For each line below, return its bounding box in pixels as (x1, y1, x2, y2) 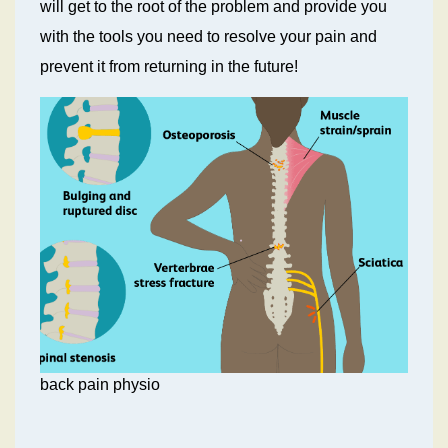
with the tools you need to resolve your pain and (40, 27, 378, 45)
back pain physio (40, 376, 161, 394)
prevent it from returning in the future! (40, 57, 299, 75)
